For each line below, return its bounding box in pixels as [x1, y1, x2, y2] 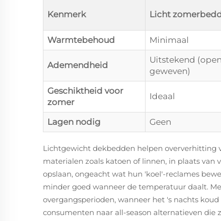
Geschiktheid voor [47, 86, 123, 96]
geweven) [149, 66, 190, 76]
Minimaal [149, 35, 189, 45]
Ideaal [149, 91, 175, 101]
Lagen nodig [47, 117, 101, 127]
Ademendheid [47, 60, 108, 70]
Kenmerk [47, 9, 86, 19]
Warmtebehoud [47, 35, 115, 45]
